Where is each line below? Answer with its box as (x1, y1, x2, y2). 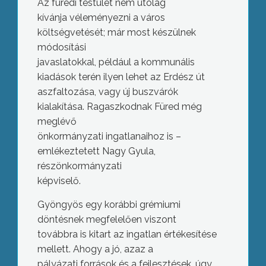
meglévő (37, 116, 77, 127)
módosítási (37, 42, 86, 53)
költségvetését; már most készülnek (37, 27, 196, 38)
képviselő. (37, 175, 81, 186)
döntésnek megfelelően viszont (37, 214, 176, 225)
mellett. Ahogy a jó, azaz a (37, 243, 153, 255)
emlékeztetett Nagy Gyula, (37, 145, 156, 157)
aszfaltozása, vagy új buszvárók (37, 86, 178, 97)
